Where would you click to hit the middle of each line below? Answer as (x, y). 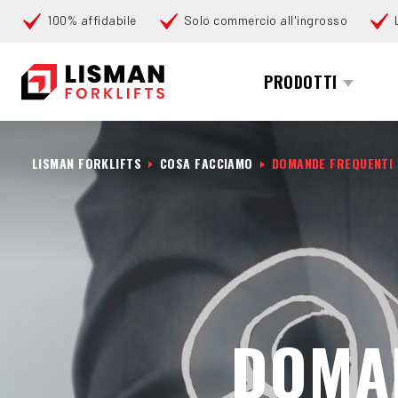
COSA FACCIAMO (207, 163)
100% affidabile (92, 20)
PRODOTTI (301, 81)
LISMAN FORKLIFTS (87, 163)
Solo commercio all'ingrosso (266, 20)
